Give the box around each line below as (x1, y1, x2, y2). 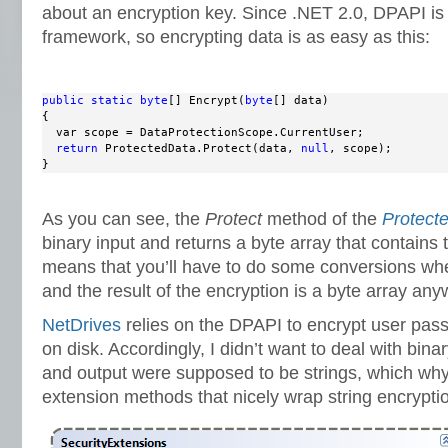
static (91, 94, 133, 107)
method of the (262, 209, 382, 229)
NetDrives (42, 315, 121, 335)
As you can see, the (42, 209, 205, 229)
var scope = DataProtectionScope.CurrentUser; (42, 126, 364, 139)
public (42, 94, 84, 107)
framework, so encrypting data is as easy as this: (42, 27, 430, 47)
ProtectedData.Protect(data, (98, 142, 301, 155)
